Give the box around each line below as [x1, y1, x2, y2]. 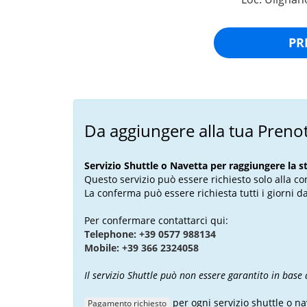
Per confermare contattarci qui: [84, 214, 228, 227]
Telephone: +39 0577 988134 [84, 228, 216, 241]
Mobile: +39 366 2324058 [84, 241, 199, 254]
